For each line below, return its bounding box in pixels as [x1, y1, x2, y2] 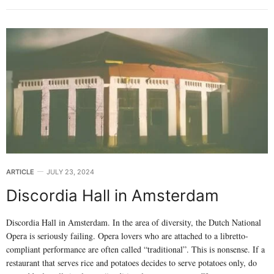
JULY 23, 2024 [46, 168, 94, 177]
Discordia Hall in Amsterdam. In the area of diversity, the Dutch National [6, 217, 261, 229]
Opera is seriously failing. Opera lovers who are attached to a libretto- [6, 230, 248, 242]
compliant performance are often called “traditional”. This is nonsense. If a [6, 243, 265, 256]
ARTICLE [6, 168, 34, 177]
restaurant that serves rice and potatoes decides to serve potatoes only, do [6, 257, 257, 269]
